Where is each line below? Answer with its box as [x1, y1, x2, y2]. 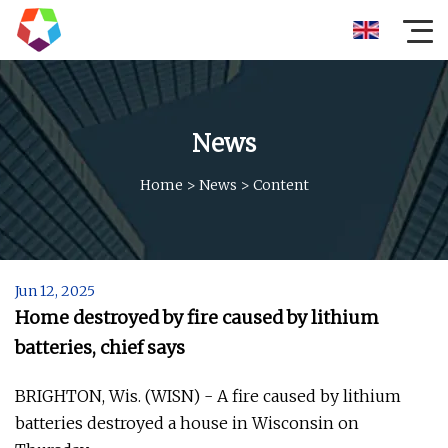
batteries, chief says [15, 336, 185, 359]
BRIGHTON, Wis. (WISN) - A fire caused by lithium [15, 386, 401, 406]
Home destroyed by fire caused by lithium [15, 306, 379, 329]
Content [252, 175, 309, 194]
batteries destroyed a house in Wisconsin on [15, 413, 359, 433]
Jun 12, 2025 [15, 282, 95, 300]
